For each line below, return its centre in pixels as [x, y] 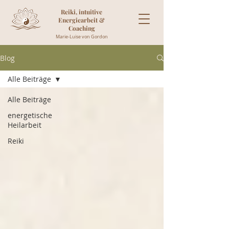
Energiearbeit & [82, 20]
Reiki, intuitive [82, 12]
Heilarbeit [25, 125]
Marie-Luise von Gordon [82, 37]
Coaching [82, 28]
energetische [30, 115]
